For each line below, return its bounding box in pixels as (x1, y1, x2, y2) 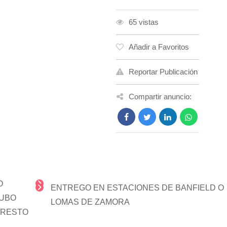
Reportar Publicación (128, 67, 198, 76)
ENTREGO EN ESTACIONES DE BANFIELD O (50, 183, 224, 192)
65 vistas (128, 18, 159, 26)
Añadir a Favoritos (128, 43, 189, 51)
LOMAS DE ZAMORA (50, 198, 130, 206)
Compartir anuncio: (128, 92, 192, 101)
